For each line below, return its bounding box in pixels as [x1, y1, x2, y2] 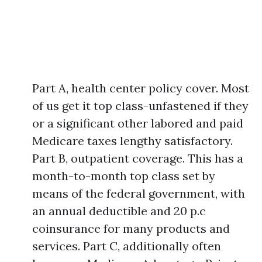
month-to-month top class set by [32, 168, 215, 183]
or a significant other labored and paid [32, 116, 243, 130]
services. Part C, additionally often [32, 239, 221, 253]
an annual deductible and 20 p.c [32, 204, 206, 218]
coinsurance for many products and [32, 221, 230, 236]
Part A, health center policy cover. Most [32, 81, 249, 95]
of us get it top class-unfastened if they [32, 98, 249, 113]
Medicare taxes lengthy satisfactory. [32, 133, 233, 148]
